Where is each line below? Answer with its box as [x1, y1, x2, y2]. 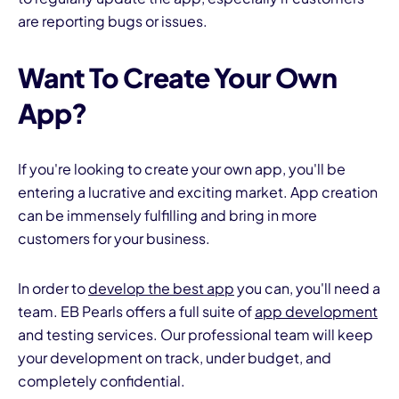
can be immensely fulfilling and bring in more [18, 206, 317, 225]
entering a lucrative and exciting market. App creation [18, 183, 378, 202]
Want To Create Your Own [18, 61, 338, 95]
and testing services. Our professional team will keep [18, 325, 373, 345]
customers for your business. [18, 229, 210, 248]
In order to [18, 279, 88, 298]
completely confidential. [18, 371, 185, 391]
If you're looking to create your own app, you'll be [18, 159, 346, 179]
